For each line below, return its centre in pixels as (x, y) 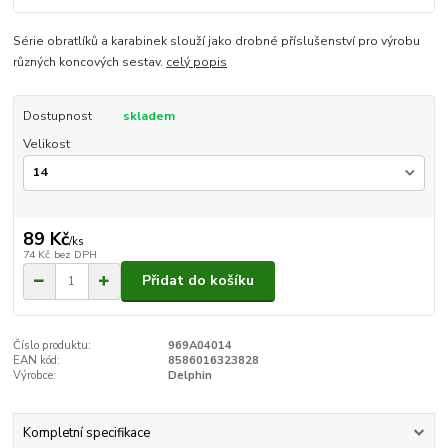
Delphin (189, 375)
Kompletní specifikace (86, 433)
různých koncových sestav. (90, 61)
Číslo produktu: (52, 345)
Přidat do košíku (198, 281)
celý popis (197, 61)
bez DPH (75, 254)
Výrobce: (35, 375)
